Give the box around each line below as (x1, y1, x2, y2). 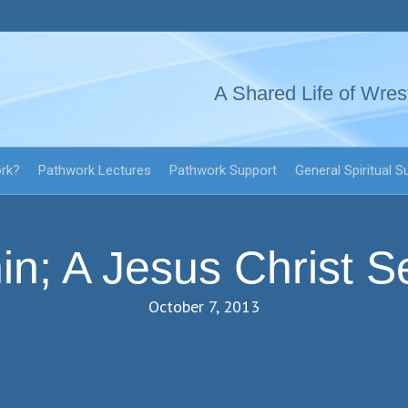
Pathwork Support (169, 162, 277, 178)
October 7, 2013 (148, 296, 260, 317)
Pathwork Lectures (38, 162, 151, 178)
